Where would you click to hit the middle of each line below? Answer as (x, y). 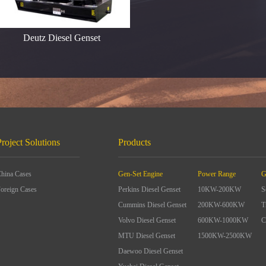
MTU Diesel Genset (147, 236)
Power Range (217, 174)
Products (134, 142)
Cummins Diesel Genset (152, 205)
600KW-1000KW (223, 220)
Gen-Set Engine (140, 174)
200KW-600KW (221, 205)
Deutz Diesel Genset (62, 38)
